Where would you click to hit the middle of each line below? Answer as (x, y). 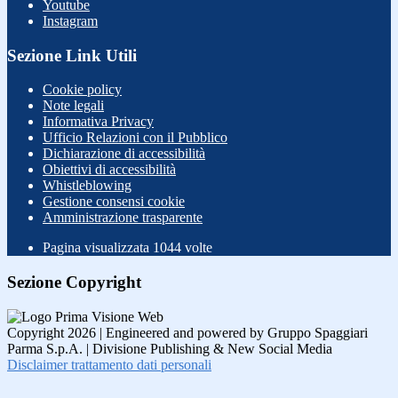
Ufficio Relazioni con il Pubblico (135, 138)
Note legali (73, 106)
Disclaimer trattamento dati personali (109, 364)
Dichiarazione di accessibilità (124, 154)
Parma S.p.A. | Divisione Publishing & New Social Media (170, 348)
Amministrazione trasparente (123, 218)
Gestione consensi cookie (114, 202)
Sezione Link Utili (72, 55)
